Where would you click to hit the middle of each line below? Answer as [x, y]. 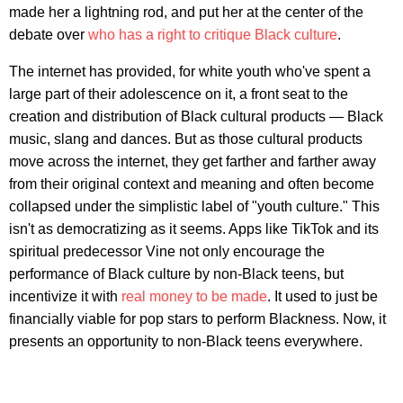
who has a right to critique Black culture [213, 35]
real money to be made [194, 297]
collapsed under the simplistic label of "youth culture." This [194, 207]
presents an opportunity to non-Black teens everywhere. [186, 342]
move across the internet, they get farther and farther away [193, 162]
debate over [49, 35]
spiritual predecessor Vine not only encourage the [167, 252]
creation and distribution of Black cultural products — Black [196, 117]
